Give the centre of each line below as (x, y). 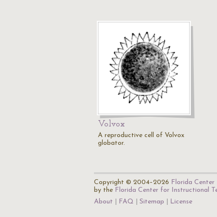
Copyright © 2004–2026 (132, 182)
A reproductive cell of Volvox (141, 135)
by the (104, 190)
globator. (111, 143)
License (181, 202)
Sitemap (152, 202)
